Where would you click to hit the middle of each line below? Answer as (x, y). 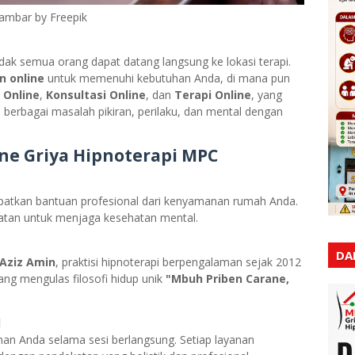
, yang (267, 95)
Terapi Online (213, 95)
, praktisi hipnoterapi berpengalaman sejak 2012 (178, 262)
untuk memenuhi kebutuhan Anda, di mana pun (167, 78)
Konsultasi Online (96, 95)
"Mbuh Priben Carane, (227, 279)
